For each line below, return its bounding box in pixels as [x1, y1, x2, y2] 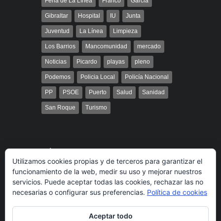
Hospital [78, 12, 100, 20]
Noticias [45, 58, 67, 66]
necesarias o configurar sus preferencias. [12, 188, 147, 196]
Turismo [85, 104, 107, 111]
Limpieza [113, 28, 138, 35]
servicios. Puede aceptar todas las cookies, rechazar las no [12, 178, 203, 186]
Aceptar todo [88, 212, 133, 220]
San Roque [45, 104, 75, 111]
